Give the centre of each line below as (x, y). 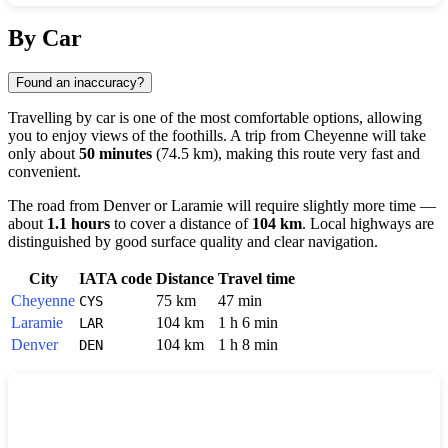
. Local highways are (368, 224)
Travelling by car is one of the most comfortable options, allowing (215, 118)
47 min (240, 301)
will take (397, 136)
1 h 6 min (248, 323)
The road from (55, 206)
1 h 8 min (248, 345)
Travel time (256, 279)
